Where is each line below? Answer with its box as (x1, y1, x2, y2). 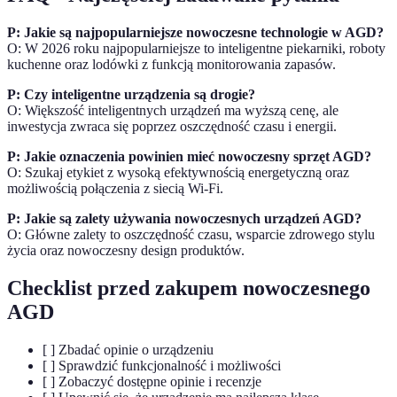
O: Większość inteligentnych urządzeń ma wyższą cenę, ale (7, 103, 339, 119)
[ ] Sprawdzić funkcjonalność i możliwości (43, 358, 281, 374)
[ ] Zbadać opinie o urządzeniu (43, 342, 214, 358)
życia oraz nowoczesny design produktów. (7, 243, 245, 259)
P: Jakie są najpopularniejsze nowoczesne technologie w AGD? (7, 25, 384, 41)
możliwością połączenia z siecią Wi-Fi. (7, 181, 223, 197)
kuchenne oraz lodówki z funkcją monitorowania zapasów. (7, 57, 336, 73)
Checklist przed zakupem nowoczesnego (7, 276, 370, 300)
